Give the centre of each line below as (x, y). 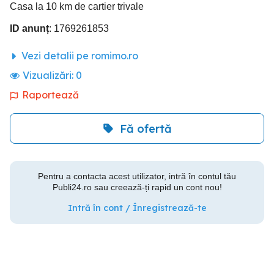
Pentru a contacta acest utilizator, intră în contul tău (137, 176)
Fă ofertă (146, 128)
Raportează (50, 95)
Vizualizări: (49, 76)
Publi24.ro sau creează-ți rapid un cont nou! (137, 187)
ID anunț (29, 29)
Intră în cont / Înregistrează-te (137, 208)
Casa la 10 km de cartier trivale (77, 7)
